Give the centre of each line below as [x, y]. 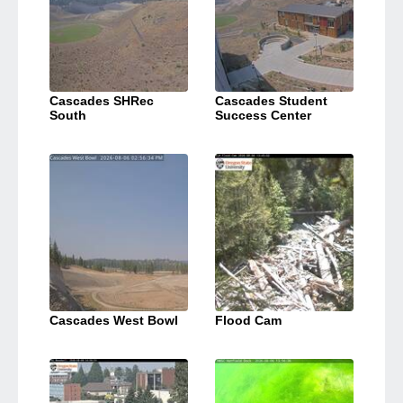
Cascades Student [271, 100]
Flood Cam [248, 320]
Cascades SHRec [102, 100]
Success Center [263, 115]
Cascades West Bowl [114, 320]
